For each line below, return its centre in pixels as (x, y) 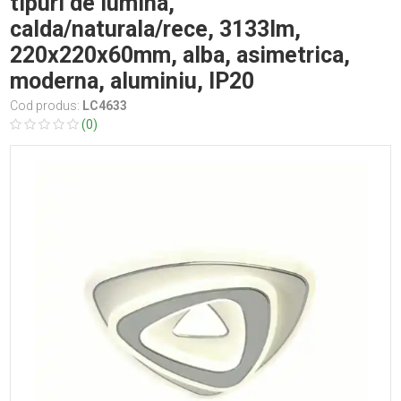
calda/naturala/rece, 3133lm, (156, 30)
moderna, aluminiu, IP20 (132, 81)
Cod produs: (47, 106)
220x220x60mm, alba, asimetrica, (180, 55)
